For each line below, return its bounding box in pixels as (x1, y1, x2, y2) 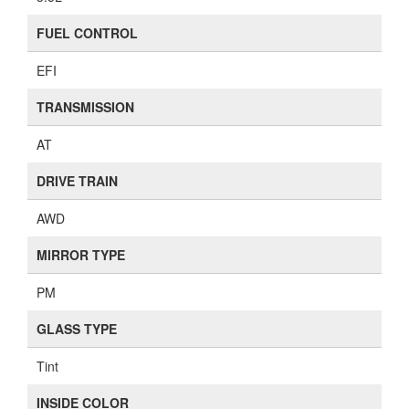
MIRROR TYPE (37, 246, 125, 264)
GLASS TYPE (37, 320, 117, 338)
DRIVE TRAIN (37, 172, 118, 190)
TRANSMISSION (37, 98, 134, 116)
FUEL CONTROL (37, 24, 138, 42)
